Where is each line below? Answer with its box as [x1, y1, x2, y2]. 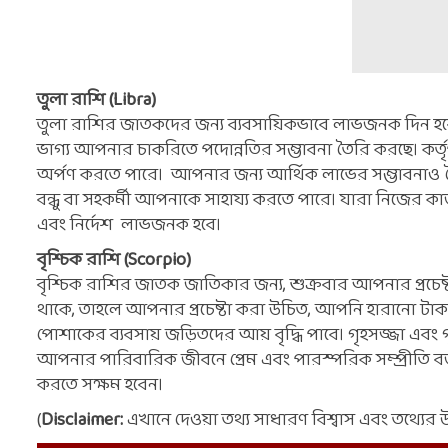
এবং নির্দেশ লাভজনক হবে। [37, 210, 221, 241]
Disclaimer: [41, 405, 127, 436]
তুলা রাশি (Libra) [37, 85, 156, 116]
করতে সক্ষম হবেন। [37, 370, 163, 401]
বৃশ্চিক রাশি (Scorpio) [37, 245, 191, 276]
